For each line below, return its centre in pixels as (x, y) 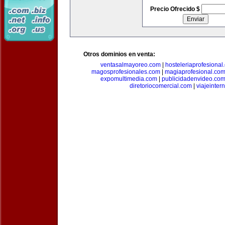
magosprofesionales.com (126, 72)
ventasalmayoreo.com (131, 65)
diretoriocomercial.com (161, 86)
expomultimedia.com (129, 79)
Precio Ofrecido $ (176, 9)
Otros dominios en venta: (119, 54)
